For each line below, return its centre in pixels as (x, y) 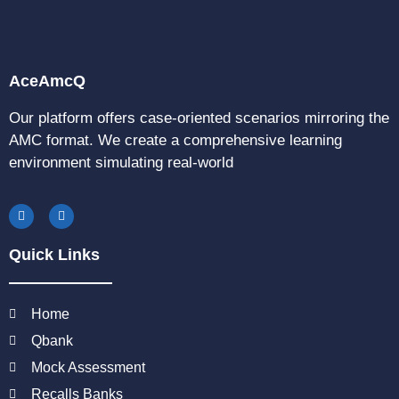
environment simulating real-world (121, 162)
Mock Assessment (88, 367)
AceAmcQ (47, 81)
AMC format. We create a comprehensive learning (175, 140)
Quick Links (54, 254)
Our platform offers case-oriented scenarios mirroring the (199, 118)
